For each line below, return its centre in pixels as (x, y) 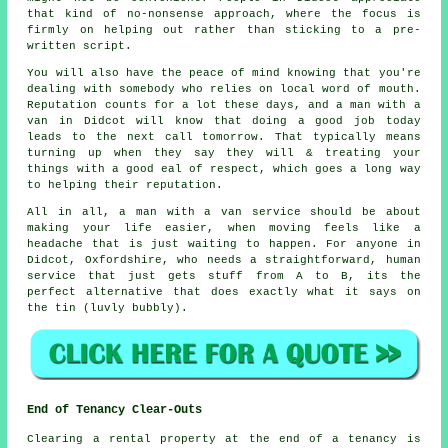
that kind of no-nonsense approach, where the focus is (224, 14)
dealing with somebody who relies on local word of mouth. (224, 89)
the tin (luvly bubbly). (108, 308)
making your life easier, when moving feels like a (224, 228)
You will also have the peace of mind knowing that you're (224, 73)
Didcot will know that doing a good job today (247, 121)
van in (50, 121)
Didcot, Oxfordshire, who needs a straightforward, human (224, 260)
